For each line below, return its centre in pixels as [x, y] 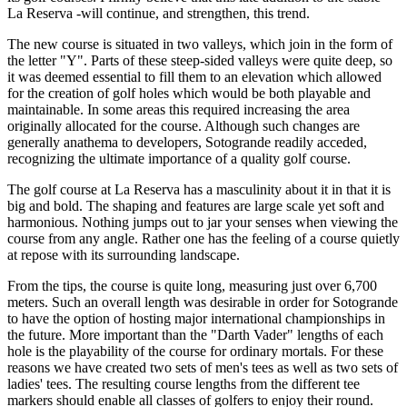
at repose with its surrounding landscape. [124, 255]
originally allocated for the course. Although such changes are [184, 126]
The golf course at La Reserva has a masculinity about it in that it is [199, 190]
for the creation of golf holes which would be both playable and [189, 94]
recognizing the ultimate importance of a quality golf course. [179, 159]
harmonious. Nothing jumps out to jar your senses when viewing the [203, 223]
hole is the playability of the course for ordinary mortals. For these [195, 352]
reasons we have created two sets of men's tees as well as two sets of [203, 368]
